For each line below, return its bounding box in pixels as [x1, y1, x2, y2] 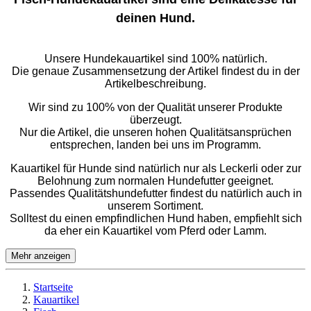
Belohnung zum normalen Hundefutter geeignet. [37, 175, 274, 187]
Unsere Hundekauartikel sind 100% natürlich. [44, 53, 267, 65]
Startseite [33, 281, 73, 294]
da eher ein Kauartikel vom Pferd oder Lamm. [44, 225, 267, 237]
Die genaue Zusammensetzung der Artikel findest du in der [11, 65, 300, 78]
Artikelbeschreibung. [105, 78, 206, 90]
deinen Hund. [116, 11, 195, 26]
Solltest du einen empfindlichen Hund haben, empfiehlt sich [9, 212, 302, 225]
